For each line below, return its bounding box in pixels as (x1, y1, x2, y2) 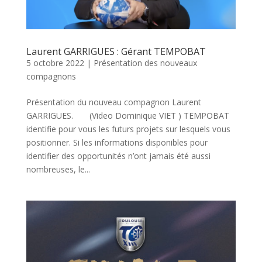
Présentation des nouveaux (93, 57, 197, 68)
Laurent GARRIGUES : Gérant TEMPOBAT (26, 44, 206, 58)
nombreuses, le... (26, 163, 90, 175)
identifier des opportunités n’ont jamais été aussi (26, 150, 211, 161)
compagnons (26, 70, 76, 82)
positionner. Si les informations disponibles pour (26, 136, 208, 148)
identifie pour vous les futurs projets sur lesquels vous (26, 123, 230, 135)
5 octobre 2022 (26, 57, 84, 68)
